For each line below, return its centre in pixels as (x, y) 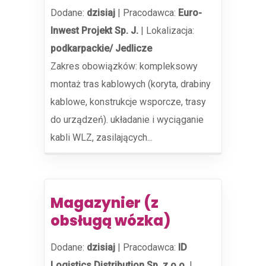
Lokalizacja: (170, 31)
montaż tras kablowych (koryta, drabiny (131, 84)
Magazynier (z (104, 203)
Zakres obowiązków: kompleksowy (124, 66)
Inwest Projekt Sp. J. (94, 31)
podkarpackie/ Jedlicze (101, 48)
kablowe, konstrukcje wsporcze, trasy (128, 102)
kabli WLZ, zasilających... (102, 137)
